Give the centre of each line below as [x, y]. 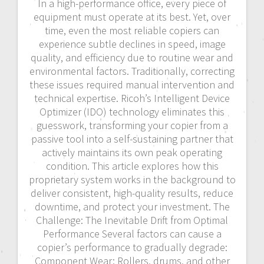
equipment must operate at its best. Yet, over [132, 17]
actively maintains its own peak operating [132, 153]
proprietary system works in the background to [132, 180]
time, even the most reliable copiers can [132, 31]
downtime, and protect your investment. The [132, 207]
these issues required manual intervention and [132, 85]
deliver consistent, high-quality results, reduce [132, 193]
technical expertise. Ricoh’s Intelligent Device [132, 98]
